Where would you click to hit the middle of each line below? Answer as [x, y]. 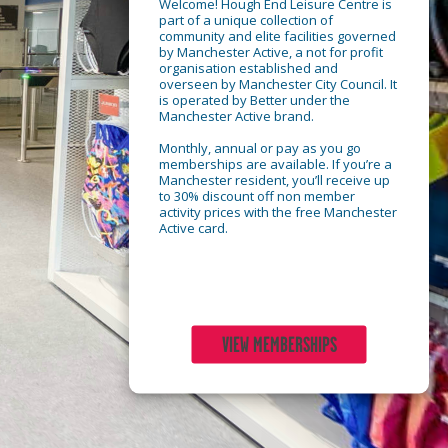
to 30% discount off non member [257, 195]
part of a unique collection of [246, 19]
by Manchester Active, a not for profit [271, 51]
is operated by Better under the [254, 99]
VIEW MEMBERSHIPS [279, 344]
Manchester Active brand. [236, 115]
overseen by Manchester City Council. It [278, 83]
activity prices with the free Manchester [278, 211]
